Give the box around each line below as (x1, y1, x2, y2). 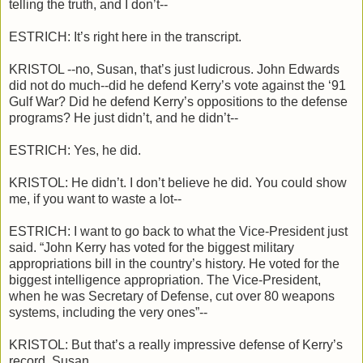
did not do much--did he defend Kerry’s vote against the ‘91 (9, 79, 346, 93)
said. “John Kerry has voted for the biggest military (9, 241, 294, 255)
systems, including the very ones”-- (9, 305, 207, 320)
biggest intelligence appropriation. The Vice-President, (9, 273, 321, 288)
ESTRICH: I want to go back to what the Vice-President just (9, 224, 348, 239)
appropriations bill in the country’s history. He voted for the (9, 257, 340, 271)
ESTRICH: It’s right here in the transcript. (9, 30, 241, 45)
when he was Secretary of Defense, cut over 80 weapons (9, 289, 335, 304)
